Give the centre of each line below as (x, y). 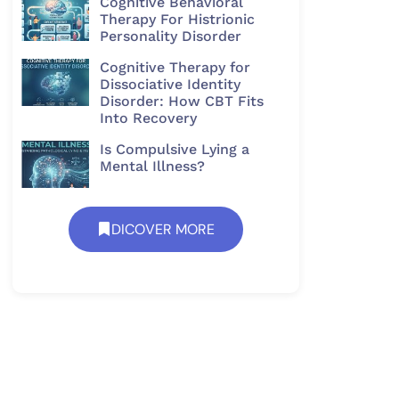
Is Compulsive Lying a (174, 149)
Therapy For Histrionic (177, 19)
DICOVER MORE (163, 229)
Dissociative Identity (170, 84)
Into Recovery (148, 118)
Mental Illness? (152, 166)
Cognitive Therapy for (175, 67)
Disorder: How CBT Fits (181, 101)
